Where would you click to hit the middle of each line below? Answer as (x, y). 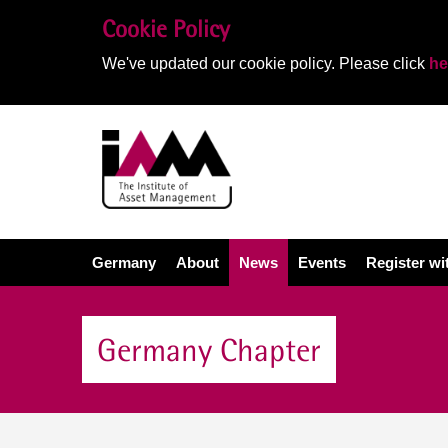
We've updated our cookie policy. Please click (265, 63)
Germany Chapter (209, 349)
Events (322, 262)
